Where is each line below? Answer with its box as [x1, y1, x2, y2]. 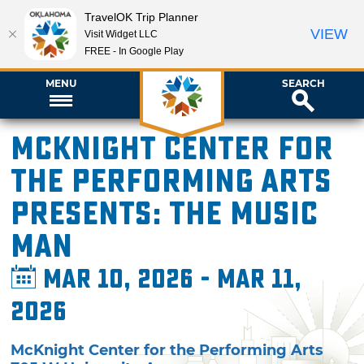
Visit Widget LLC [84, 28, 158, 40]
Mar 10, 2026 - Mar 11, [37, 264, 302, 295]
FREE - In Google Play [84, 45, 184, 57]
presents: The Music [11, 195, 318, 233]
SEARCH [281, 76, 325, 89]
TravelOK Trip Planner [84, 10, 198, 24]
